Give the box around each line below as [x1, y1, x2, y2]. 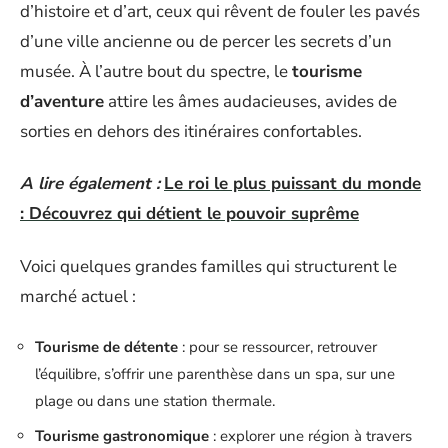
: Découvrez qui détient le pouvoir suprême [20, 202, 359, 225]
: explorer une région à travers [209, 425, 412, 446]
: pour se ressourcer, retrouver [178, 337, 377, 357]
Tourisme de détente [35, 337, 178, 357]
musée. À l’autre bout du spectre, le [20, 59, 292, 83]
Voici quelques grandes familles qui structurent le [20, 254, 397, 278]
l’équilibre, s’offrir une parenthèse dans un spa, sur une [35, 364, 395, 384]
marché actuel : [20, 284, 136, 308]
